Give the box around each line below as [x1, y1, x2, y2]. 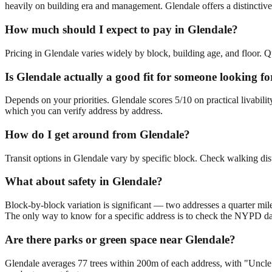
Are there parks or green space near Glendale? [5, 233, 236, 246]
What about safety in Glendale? [5, 175, 163, 188]
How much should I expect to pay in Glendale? [5, 23, 238, 36]
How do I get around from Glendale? [5, 128, 190, 141]
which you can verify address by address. [5, 106, 163, 117]
